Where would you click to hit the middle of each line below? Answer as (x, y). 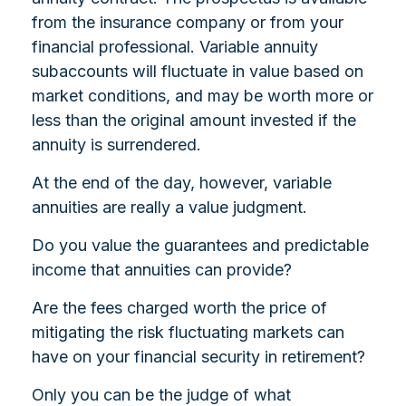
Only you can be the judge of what (161, 395)
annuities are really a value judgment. (169, 207)
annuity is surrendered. (116, 145)
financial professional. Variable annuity (175, 47)
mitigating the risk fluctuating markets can (188, 332)
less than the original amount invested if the (194, 120)
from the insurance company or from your (188, 22)
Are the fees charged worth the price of (179, 308)
